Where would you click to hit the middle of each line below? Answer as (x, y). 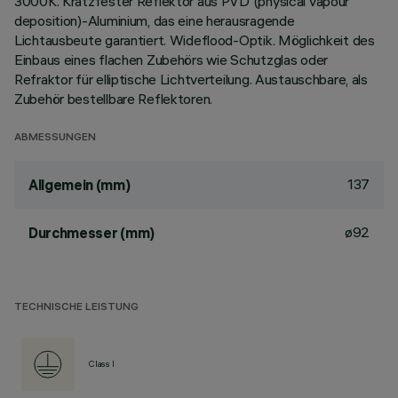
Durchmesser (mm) (92, 233)
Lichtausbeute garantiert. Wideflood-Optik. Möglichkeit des (195, 40)
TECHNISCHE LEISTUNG (76, 308)
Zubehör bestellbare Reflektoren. (114, 99)
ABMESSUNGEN (55, 138)
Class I (102, 364)
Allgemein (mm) (80, 185)
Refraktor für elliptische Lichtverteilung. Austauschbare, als (191, 79)
